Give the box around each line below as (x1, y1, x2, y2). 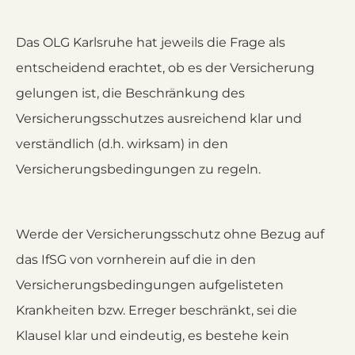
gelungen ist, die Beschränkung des (16, 86, 245, 101)
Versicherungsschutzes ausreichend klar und (16, 111, 302, 126)
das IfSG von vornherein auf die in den (16, 252, 256, 267)
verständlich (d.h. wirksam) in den (16, 136, 228, 151)
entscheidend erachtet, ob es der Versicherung (16, 60, 315, 75)
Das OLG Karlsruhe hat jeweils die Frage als (16, 35, 285, 50)
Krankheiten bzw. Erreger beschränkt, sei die (16, 303, 297, 318)
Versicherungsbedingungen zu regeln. (16, 162, 261, 177)
